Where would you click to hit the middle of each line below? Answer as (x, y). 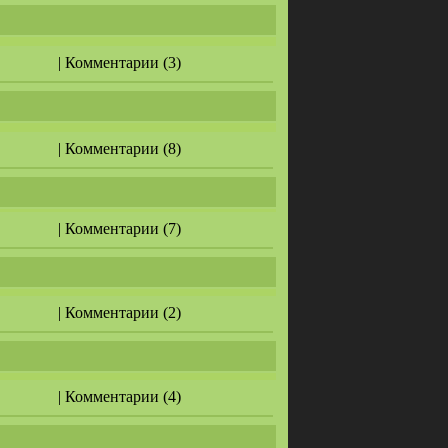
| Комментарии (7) (119, 228)
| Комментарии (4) (119, 396)
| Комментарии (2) (119, 312)
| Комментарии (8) (119, 148)
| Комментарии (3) (119, 62)
